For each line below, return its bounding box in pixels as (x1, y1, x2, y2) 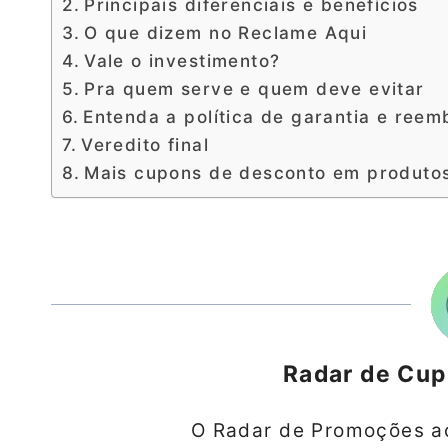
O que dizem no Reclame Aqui (84, 22, 368, 44)
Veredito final (81, 134, 209, 156)
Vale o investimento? (84, 50, 281, 72)
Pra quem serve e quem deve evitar (84, 78, 425, 100)
